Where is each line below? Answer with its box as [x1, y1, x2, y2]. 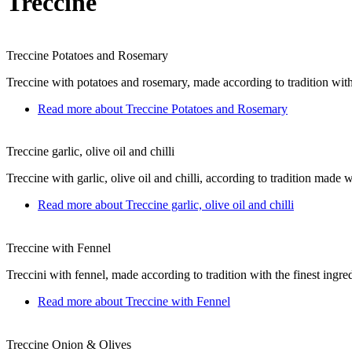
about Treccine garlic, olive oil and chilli [92, 198, 294, 212]
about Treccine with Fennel [92, 294, 230, 308]
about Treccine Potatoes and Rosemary [92, 101, 288, 115]
